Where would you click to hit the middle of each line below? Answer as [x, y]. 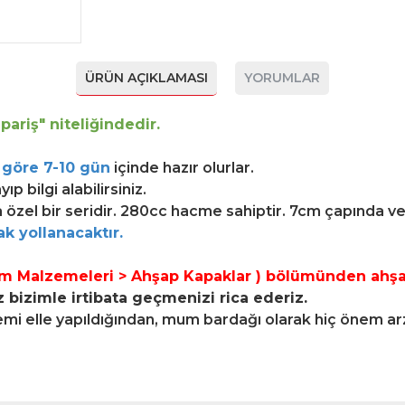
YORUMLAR [282, 78]
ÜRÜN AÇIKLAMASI [146, 78]
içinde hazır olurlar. [182, 168]
